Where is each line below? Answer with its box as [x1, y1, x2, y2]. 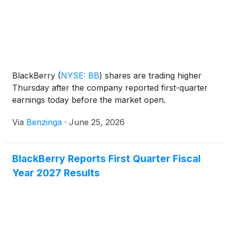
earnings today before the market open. [12, 95, 166, 105]
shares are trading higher [102, 70, 202, 81]
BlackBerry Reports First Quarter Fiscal [12, 153, 201, 165]
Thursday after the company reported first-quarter [12, 83, 208, 93]
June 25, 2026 [69, 117, 125, 128]
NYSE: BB [61, 70, 99, 81]
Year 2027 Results [12, 167, 100, 179]
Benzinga [26, 117, 62, 128]
